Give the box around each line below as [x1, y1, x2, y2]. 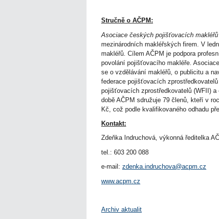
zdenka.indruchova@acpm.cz [122, 163, 206, 171]
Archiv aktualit [101, 206, 142, 214]
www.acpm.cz [101, 177, 140, 185]
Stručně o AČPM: [101, 17, 153, 24]
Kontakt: [101, 119, 126, 127]
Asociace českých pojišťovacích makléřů [101, 31, 218, 39]
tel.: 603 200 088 [101, 148, 149, 156]
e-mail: [101, 163, 122, 171]
